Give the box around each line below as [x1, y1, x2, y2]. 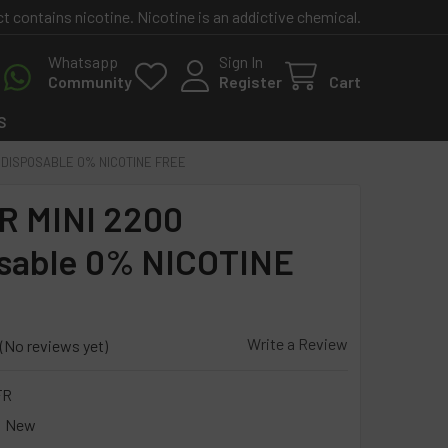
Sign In [219, 52, 263, 71]
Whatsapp [48, 52, 118, 71]
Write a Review [247, 334, 348, 353]
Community [48, 72, 132, 91]
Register [219, 72, 282, 91]
